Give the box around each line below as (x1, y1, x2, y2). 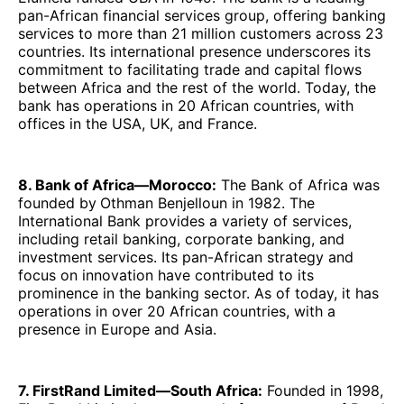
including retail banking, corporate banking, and (18, 230, 344, 249)
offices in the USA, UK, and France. (18, 115, 257, 133)
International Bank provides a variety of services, (18, 212, 352, 231)
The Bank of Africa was (216, 176, 380, 195)
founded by (18, 194, 96, 213)
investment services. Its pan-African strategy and (18, 248, 353, 267)
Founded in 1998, (262, 381, 383, 400)
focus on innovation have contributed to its (18, 266, 314, 285)
